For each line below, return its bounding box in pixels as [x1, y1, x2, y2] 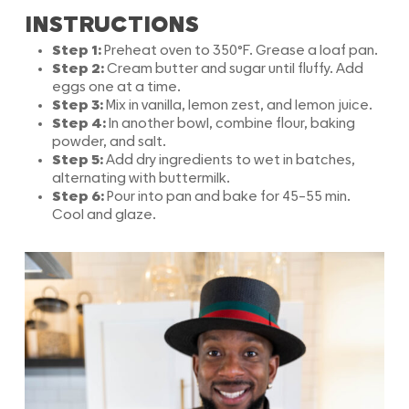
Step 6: [51, 190, 107, 204]
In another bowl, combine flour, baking [108, 117, 355, 131]
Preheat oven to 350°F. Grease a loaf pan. [103, 44, 378, 58]
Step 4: [51, 117, 109, 131]
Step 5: [51, 153, 106, 167]
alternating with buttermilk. [51, 172, 230, 185]
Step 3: [51, 99, 106, 112]
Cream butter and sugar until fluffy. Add [106, 62, 363, 76]
